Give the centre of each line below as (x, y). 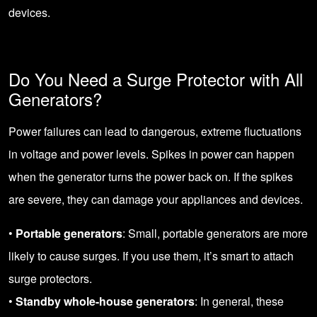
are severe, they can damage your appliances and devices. (156, 199)
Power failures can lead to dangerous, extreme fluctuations (155, 131)
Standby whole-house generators (105, 301)
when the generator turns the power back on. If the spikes (151, 177)
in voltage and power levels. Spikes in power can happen (151, 154)
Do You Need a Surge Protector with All (156, 79)
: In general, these (239, 301)
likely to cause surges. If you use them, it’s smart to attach (151, 256)
